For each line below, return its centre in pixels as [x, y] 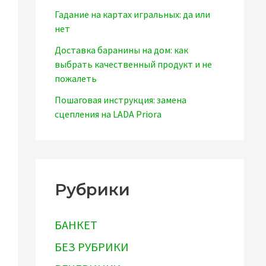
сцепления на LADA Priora [108, 114]
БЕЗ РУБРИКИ [92, 247]
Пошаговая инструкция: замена [121, 100]
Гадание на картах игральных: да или [132, 15]
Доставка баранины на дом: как [121, 50]
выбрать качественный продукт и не [133, 64]
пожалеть [76, 79]
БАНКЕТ [76, 225]
